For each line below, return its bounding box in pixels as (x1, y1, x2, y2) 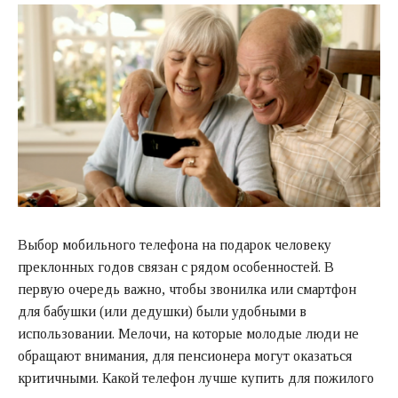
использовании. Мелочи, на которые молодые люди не (18, 325, 359, 341)
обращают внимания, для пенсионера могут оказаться (18, 347, 352, 363)
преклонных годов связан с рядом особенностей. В (18, 259, 334, 275)
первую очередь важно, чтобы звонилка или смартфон (18, 281, 356, 297)
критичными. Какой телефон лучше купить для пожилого (18, 370, 374, 386)
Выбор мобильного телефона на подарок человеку (18, 236, 331, 252)
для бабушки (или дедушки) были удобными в (18, 303, 306, 319)
